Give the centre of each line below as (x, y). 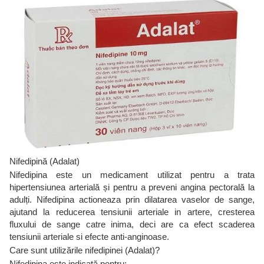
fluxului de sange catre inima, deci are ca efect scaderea (132, 224)
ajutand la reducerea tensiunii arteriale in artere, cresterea (132, 212)
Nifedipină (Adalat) (44, 161)
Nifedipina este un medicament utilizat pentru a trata (132, 174)
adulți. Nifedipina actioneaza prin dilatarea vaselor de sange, (132, 199)
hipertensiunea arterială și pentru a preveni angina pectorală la (132, 187)
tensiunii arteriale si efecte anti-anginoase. (89, 236)
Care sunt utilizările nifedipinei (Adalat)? (85, 250)
